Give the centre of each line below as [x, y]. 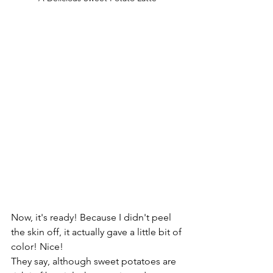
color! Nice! [37, 246]
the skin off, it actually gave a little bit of [97, 232]
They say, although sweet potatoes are [95, 261]
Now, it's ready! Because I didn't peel [92, 217]
